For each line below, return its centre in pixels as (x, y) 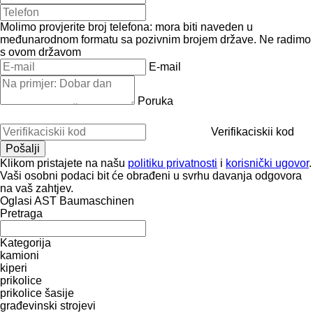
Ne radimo (285, 39)
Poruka (155, 101)
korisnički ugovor (267, 163)
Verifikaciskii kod (253, 131)
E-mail (165, 66)
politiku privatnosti (173, 163)
